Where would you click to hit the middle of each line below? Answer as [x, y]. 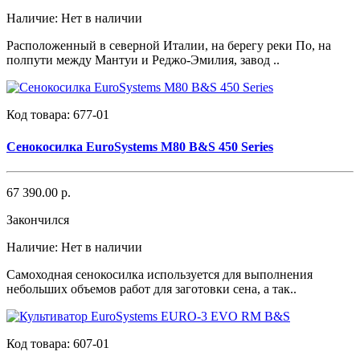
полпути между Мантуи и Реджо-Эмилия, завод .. [143, 60]
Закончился [38, 220]
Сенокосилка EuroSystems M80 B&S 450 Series [140, 146]
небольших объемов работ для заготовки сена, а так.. [151, 289]
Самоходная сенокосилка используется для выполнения [160, 274]
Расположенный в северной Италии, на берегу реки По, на [169, 46]
